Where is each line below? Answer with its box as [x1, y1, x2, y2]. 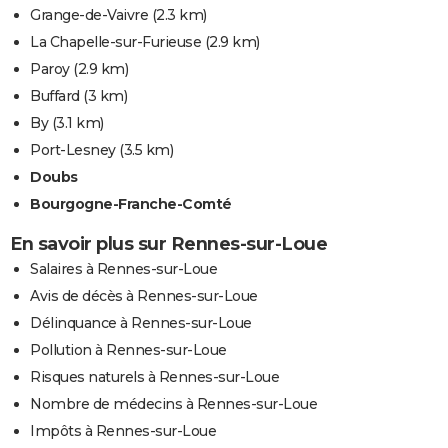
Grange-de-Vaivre [30, 5, 148, 24]
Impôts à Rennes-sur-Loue [30, 421, 216, 440]
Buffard [30, 86, 80, 105]
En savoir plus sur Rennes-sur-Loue [10, 232, 327, 255]
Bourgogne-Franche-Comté [30, 194, 232, 213]
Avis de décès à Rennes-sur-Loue [30, 286, 258, 305]
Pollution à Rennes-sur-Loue [30, 340, 227, 359]
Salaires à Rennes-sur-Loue [30, 259, 217, 278]
